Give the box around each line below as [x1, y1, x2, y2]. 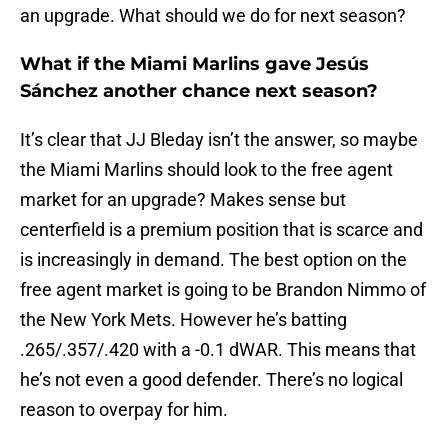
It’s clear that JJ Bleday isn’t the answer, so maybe [20, 129, 418, 151]
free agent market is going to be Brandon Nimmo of [20, 279, 426, 301]
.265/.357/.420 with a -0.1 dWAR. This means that [20, 339, 416, 361]
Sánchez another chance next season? [20, 80, 378, 103]
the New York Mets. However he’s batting [20, 309, 347, 331]
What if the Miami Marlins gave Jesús [20, 53, 369, 76]
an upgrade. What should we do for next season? [20, 5, 406, 27]
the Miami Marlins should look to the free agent [20, 159, 393, 181]
